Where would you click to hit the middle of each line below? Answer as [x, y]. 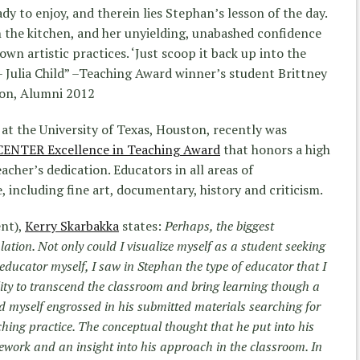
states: [142, 226]
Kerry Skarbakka [72, 226]
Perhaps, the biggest [219, 226]
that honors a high [275, 150]
